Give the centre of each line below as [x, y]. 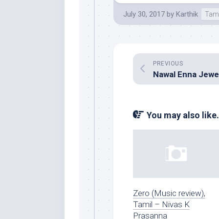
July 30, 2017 [144, 14]
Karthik [187, 14]
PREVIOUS [168, 64]
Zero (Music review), [169, 193]
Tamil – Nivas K [161, 204]
